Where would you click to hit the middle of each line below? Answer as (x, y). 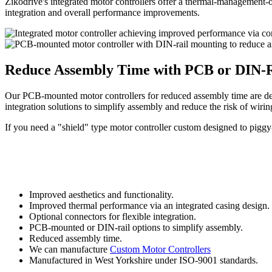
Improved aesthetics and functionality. (101, 195)
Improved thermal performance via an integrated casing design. (149, 206)
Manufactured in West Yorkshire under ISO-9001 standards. (144, 260)
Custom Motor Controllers (160, 250)
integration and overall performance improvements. (102, 12)
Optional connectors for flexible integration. (113, 217)
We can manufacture (70, 250)
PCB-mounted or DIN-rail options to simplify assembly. (136, 228)
